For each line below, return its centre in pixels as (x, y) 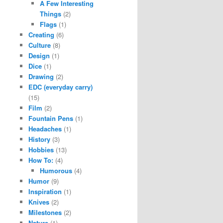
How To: (41, 160)
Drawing (41, 76)
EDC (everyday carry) (60, 87)
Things (50, 13)
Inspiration (45, 191)
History (39, 139)
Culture (40, 45)
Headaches (45, 128)
